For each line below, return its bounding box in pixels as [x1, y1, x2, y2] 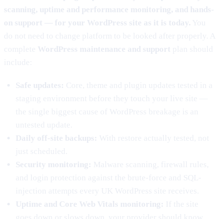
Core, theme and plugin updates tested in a [64, 80, 213, 90]
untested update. [16, 120, 72, 130]
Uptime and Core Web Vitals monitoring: [16, 199, 164, 209]
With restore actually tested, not [97, 133, 209, 143]
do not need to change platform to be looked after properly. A [4, 31, 215, 41]
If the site [164, 199, 198, 209]
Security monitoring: [16, 159, 91, 169]
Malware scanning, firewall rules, [91, 159, 209, 169]
